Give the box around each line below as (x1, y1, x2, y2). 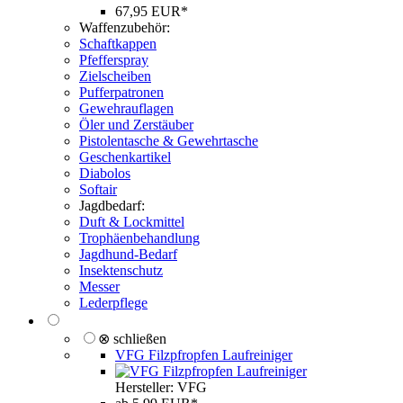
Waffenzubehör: (79, 20, 170, 35)
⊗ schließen (98, 331, 166, 346)
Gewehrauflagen (79, 101, 174, 116)
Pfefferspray (79, 52, 148, 67)
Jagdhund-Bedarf (79, 246, 177, 262)
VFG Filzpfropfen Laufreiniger (115, 347, 292, 363)
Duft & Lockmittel (79, 214, 184, 229)
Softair (79, 182, 117, 197)
